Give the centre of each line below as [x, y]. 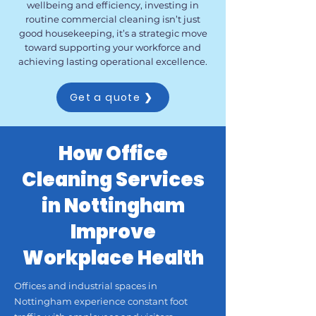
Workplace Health [113, 258]
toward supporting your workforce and [113, 47]
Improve [113, 232]
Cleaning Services [113, 180]
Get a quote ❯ [111, 97]
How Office [113, 153]
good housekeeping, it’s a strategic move [113, 33]
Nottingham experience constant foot [101, 301]
